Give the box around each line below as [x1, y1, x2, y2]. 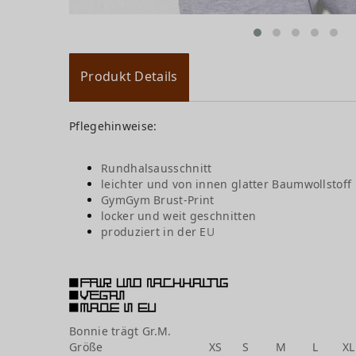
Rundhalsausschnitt [101, 161, 212, 176]
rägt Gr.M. [115, 323, 172, 339]
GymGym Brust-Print [101, 192, 215, 208]
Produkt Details [80, 68, 178, 86]
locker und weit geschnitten [101, 208, 260, 224]
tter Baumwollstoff [248, 176, 352, 192]
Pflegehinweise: [69, 118, 157, 134]
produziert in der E [101, 224, 207, 240]
